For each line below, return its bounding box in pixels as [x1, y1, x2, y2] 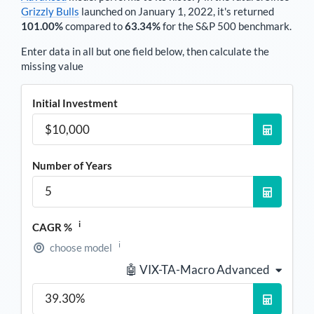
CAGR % [32, 221, 74, 234]
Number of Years [32, 158, 112, 172]
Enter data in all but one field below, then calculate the [21, 44, 269, 57]
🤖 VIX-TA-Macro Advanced [125, 261, 270, 277]
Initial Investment [32, 96, 118, 109]
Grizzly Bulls [21, 4, 79, 18]
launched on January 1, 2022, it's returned [79, 4, 274, 18]
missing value [21, 59, 83, 72]
